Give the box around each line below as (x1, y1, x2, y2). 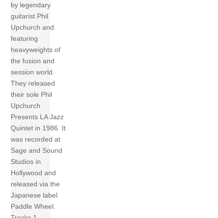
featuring (11, 35, 38, 43)
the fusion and (11, 57, 55, 65)
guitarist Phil (11, 12, 49, 20)
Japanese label (11, 191, 58, 200)
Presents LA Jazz (11, 113, 64, 121)
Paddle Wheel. (11, 202, 56, 211)
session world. (11, 68, 55, 76)
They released (11, 79, 55, 88)
